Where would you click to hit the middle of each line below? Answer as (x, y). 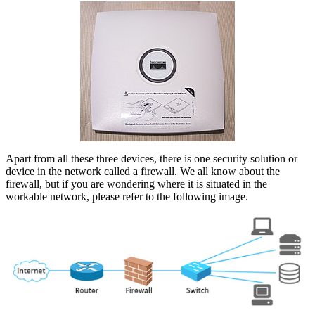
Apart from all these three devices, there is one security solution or (152, 159)
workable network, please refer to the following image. (127, 197)
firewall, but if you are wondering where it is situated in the (136, 184)
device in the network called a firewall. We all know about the (143, 172)
